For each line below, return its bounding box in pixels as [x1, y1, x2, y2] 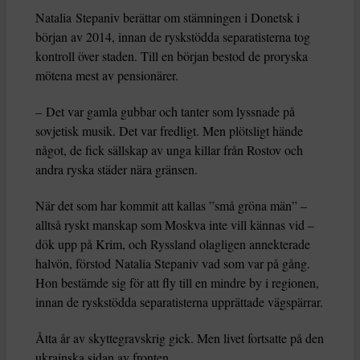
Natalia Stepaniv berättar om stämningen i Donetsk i [35, 9, 300, 27]
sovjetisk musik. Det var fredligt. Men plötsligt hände [35, 122, 303, 140]
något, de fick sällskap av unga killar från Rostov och [35, 141, 303, 159]
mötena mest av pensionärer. [35, 67, 178, 84]
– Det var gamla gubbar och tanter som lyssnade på [35, 103, 295, 121]
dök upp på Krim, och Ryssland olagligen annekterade [35, 235, 310, 253]
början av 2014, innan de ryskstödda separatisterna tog [35, 28, 310, 46]
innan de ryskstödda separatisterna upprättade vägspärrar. [35, 293, 323, 311]
